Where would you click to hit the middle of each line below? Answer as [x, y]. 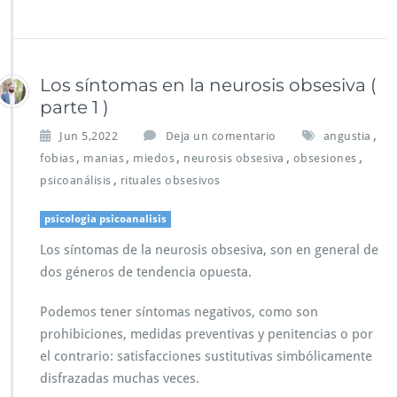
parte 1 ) [74, 108]
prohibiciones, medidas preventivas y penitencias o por [206, 335]
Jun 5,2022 [89, 136]
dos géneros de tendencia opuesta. [146, 272]
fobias [57, 159]
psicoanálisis [76, 181]
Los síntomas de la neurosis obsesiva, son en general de [209, 250]
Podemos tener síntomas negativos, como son [179, 312]
